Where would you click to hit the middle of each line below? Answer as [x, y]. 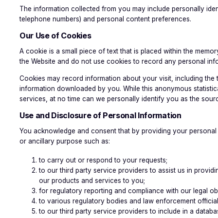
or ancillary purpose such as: [65, 141]
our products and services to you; [92, 181]
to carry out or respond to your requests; [103, 160]
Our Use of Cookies [55, 35]
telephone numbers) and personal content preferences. [105, 19]
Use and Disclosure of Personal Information [100, 115]
